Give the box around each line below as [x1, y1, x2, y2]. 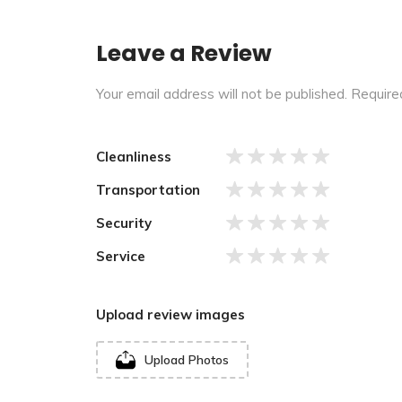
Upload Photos [144, 351, 229, 368]
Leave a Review [96, 38, 272, 70]
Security [96, 214, 152, 232]
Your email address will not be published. [96, 85, 347, 103]
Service [96, 247, 145, 265]
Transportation [96, 180, 200, 198]
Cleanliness [96, 147, 171, 165]
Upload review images [96, 306, 245, 324]
